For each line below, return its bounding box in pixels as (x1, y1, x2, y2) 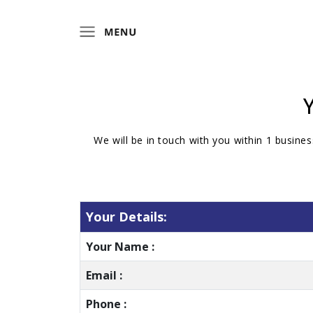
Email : (86, 268, 122, 283)
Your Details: (86, 208, 167, 225)
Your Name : (86, 239, 154, 254)
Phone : (86, 296, 126, 312)
